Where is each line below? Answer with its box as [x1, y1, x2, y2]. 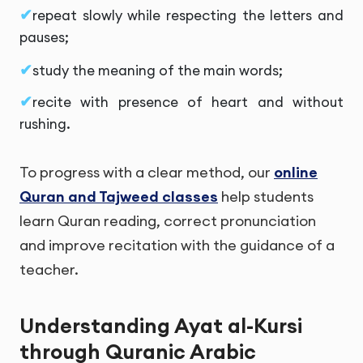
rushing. [19, 114, 70, 133]
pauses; [19, 28, 69, 46]
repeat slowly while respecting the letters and [32, 6, 344, 24]
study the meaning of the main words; [32, 61, 283, 79]
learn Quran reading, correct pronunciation [19, 211, 316, 230]
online [274, 162, 318, 181]
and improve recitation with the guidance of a [19, 235, 335, 254]
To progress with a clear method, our [19, 162, 274, 181]
